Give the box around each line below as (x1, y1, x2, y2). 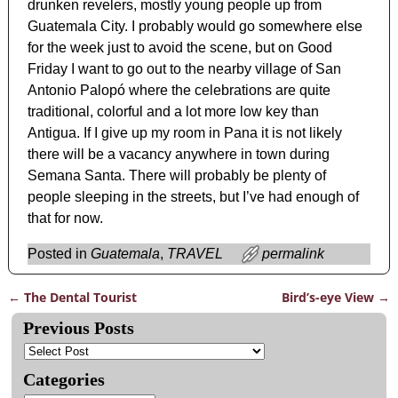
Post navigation (7, 304, 136, 326)
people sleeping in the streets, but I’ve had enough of (28, 189, 360, 205)
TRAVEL (167, 246, 224, 262)
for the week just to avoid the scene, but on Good (28, 40, 333, 56)
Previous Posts (23, 318, 135, 338)
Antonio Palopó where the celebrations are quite (28, 83, 331, 99)
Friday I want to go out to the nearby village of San (28, 61, 342, 77)
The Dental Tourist (20, 289, 137, 306)
